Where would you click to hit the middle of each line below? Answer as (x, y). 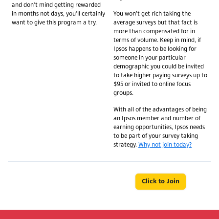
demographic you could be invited (159, 67)
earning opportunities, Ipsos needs (159, 127)
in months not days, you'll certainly (58, 14)
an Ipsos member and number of (157, 119)
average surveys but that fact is (155, 23)
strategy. (126, 145)
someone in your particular (150, 58)
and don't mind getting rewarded (56, 5)
